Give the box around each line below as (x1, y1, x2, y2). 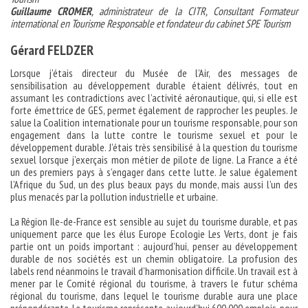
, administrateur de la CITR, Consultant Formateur (91, 4, 298, 18)
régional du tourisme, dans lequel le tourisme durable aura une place (10, 289, 298, 302)
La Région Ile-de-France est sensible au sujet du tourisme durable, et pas (10, 214, 298, 228)
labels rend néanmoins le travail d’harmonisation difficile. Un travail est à (10, 264, 298, 278)
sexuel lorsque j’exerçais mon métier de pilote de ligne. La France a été (10, 153, 298, 166)
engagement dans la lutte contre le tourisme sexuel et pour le (10, 128, 298, 142)
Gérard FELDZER (10, 41, 93, 59)
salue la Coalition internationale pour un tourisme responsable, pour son (10, 115, 298, 129)
